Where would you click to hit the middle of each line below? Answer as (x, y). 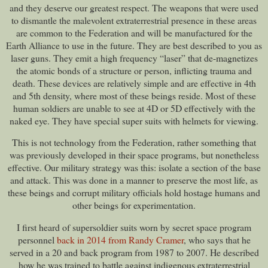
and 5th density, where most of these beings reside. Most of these (134, 95)
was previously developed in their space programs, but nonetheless (134, 155)
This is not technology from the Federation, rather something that (134, 142)
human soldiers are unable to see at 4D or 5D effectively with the (134, 108)
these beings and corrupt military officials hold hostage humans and (134, 193)
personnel (37, 240)
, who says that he (217, 240)
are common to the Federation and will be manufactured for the (134, 32)
